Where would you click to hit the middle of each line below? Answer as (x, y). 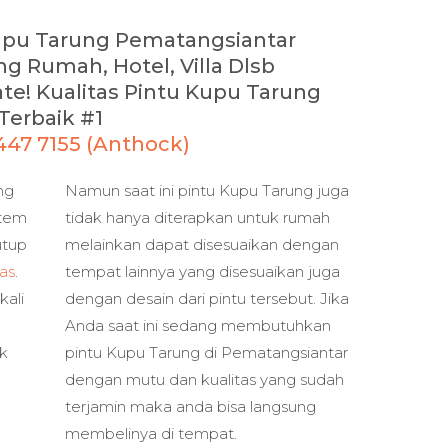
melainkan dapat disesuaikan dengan (202, 245)
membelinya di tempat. (151, 434)
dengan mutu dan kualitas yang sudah (204, 380)
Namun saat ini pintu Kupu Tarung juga (207, 191)
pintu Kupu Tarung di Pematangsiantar (206, 353)
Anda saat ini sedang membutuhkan (198, 326)
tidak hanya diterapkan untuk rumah (197, 218)
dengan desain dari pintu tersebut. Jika (207, 299)
